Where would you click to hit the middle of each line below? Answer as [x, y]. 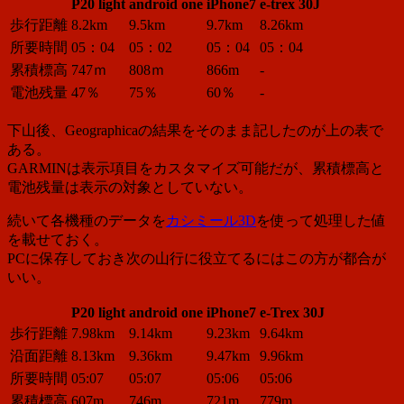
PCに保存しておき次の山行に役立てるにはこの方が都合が [197, 258]
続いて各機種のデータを [87, 220]
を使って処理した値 [321, 220]
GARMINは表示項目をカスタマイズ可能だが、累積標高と [196, 168]
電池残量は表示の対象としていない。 [130, 187]
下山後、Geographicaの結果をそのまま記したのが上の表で [195, 130]
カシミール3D [211, 220]
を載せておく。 [58, 239]
